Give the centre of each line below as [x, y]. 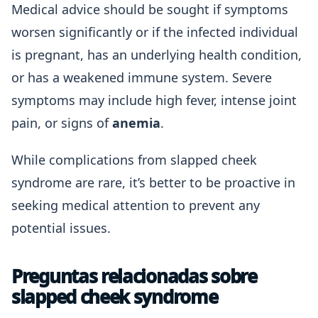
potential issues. [61, 228]
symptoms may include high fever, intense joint [154, 100]
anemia [136, 123]
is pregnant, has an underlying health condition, [157, 55]
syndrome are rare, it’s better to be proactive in [153, 182]
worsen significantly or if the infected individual [155, 32]
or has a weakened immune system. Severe [142, 77]
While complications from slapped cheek [134, 160]
